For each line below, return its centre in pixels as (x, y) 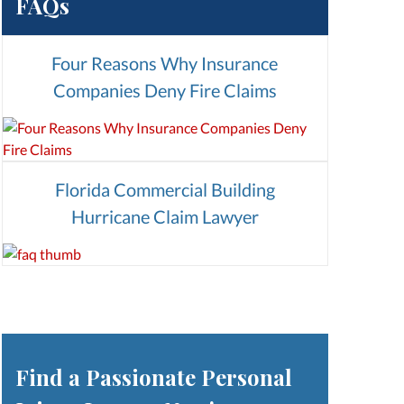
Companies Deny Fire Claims (165, 90)
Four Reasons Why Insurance (165, 63)
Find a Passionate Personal (153, 376)
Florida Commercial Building (165, 189)
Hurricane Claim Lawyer (165, 216)
